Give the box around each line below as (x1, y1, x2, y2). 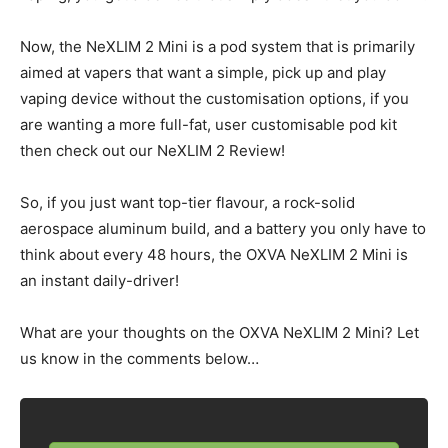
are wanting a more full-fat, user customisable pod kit (20, 115, 397, 135)
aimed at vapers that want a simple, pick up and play (20, 63, 386, 83)
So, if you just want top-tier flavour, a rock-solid (20, 193, 355, 213)
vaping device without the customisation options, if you (20, 89, 409, 109)
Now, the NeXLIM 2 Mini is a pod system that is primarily (20, 37, 415, 57)
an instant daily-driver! (20, 271, 179, 291)
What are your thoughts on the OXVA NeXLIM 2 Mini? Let (20, 323, 419, 343)
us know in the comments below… (20, 349, 259, 369)
